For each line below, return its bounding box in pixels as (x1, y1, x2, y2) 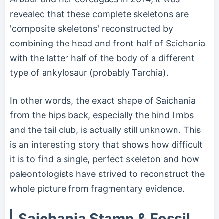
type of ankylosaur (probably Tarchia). (10, 67, 169, 78)
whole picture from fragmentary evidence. (10, 183, 185, 194)
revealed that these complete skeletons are (10, 9, 189, 20)
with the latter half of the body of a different (10, 53, 195, 64)
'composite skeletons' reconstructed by (10, 23, 173, 34)
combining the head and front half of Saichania (10, 38, 205, 49)
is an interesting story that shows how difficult (10, 139, 203, 150)
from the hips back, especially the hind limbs (10, 110, 194, 121)
